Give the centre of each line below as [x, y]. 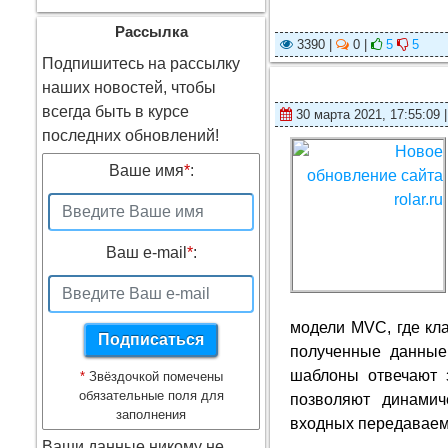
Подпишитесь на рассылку [141, 63]
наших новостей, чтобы [129, 87]
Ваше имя [146, 170]
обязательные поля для [151, 395]
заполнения [151, 414]
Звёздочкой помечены [153, 376]
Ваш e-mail [146, 252]
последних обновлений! [130, 135]
